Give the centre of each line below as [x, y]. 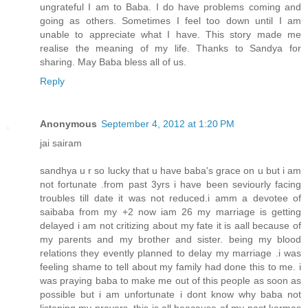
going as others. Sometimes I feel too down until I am [170, 20]
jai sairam [61, 143]
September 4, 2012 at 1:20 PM [168, 123]
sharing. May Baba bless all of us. [113, 62]
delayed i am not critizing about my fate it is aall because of [170, 225]
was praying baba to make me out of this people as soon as [170, 280]
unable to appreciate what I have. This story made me [170, 34]
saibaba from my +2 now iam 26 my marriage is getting [170, 211]
